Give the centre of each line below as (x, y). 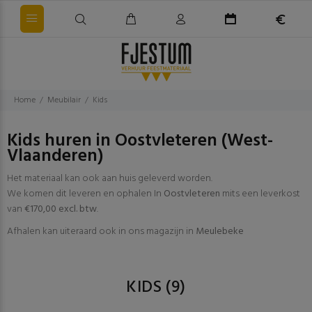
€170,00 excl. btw (61, 209)
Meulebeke (220, 232)
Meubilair (64, 100)
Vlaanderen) (55, 156)
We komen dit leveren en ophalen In (85, 194)
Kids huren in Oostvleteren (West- (140, 141)
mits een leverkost (260, 194)
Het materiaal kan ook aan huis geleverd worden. (110, 179)
